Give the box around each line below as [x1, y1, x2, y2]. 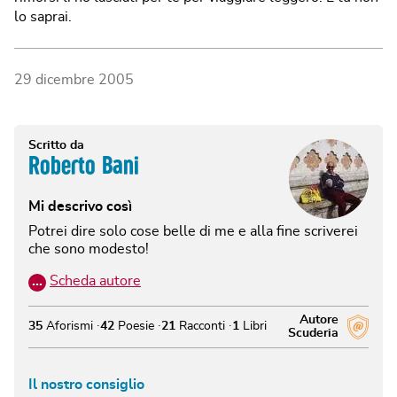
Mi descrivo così [28, 198, 132, 214]
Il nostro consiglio [28, 377, 144, 392]
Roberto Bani [28, 151, 139, 179]
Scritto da [28, 138, 84, 152]
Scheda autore [50, 273, 141, 288]
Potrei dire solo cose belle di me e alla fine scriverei [28, 223, 358, 238]
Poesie [114, 320, 154, 333]
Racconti [175, 320, 225, 333]
